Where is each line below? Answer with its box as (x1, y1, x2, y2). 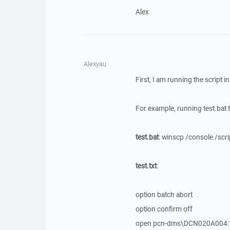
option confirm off (135, 204, 193, 214)
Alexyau (83, 60, 106, 68)
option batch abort (135, 190, 193, 199)
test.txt (135, 161, 157, 170)
